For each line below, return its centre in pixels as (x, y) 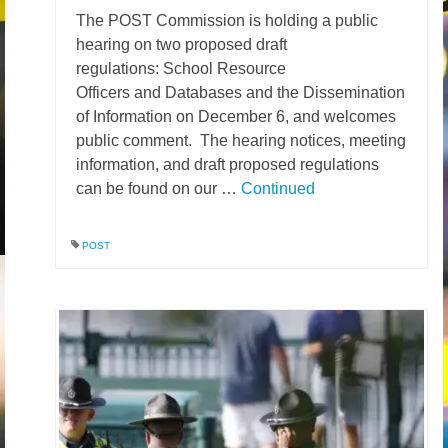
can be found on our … (158, 188)
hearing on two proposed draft (181, 44)
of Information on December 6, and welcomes (236, 116)
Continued (278, 188)
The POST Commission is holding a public (227, 20)
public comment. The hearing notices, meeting (241, 140)
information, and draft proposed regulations (227, 164)
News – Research (145, 29)
